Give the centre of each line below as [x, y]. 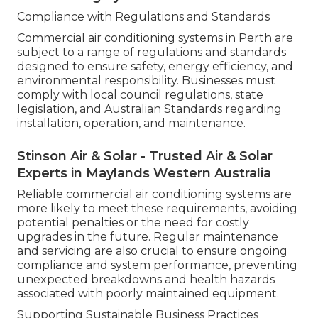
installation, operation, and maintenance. [131, 123]
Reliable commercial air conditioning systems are [154, 194]
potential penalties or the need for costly [133, 222]
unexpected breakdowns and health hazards [146, 279]
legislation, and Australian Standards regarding [149, 109]
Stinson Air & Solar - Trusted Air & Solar [145, 156]
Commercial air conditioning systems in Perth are [155, 38]
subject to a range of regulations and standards [152, 52]
